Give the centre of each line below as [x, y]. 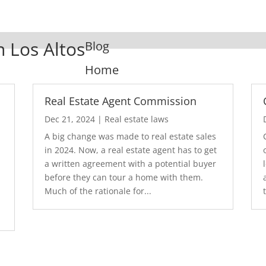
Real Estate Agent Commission [120, 101]
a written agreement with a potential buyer [130, 163]
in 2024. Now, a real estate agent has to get [130, 150]
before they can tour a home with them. [123, 177]
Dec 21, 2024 [69, 119]
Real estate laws [136, 119]
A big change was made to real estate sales [130, 136]
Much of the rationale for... [98, 191]
